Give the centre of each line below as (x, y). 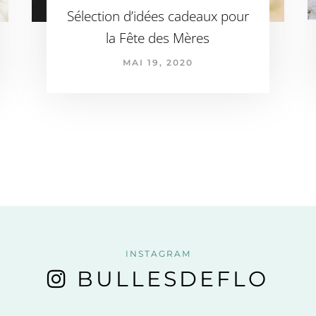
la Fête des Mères (158, 38)
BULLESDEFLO (173, 279)
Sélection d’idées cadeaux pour (158, 16)
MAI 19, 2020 (158, 62)
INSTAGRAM (158, 254)
